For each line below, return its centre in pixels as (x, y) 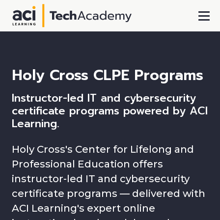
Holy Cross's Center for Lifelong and (103, 149)
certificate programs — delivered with (109, 193)
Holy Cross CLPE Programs (108, 75)
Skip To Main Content (108, 55)
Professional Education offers (87, 164)
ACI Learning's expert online (83, 208)
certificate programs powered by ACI (110, 111)
